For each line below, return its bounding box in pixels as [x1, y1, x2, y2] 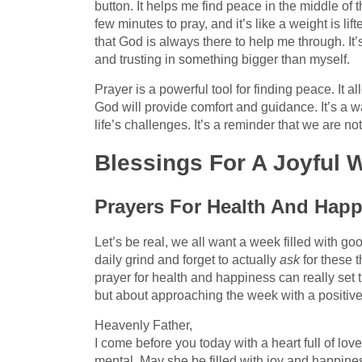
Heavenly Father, [95, 318, 192, 332]
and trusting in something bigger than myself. [95, 52, 350, 66]
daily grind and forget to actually [95, 252, 280, 267]
